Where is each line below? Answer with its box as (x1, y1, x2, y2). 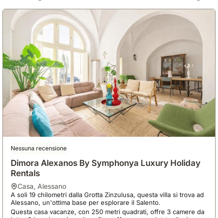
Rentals (11, 168, 40, 178)
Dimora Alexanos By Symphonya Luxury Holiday (11, 158, 201, 168)
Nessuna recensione (11, 144, 67, 152)
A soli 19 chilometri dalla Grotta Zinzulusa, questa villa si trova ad (11, 190, 204, 199)
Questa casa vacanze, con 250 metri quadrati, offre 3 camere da (11, 207, 205, 216)
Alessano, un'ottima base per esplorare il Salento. (11, 198, 163, 206)
